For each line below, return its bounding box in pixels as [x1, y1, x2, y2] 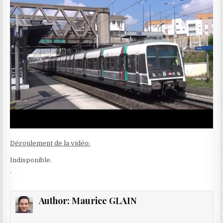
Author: [38, 194, 72, 207]
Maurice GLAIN [71, 194, 137, 207]
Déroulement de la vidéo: [10, 139, 91, 147]
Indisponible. [10, 156, 52, 164]
